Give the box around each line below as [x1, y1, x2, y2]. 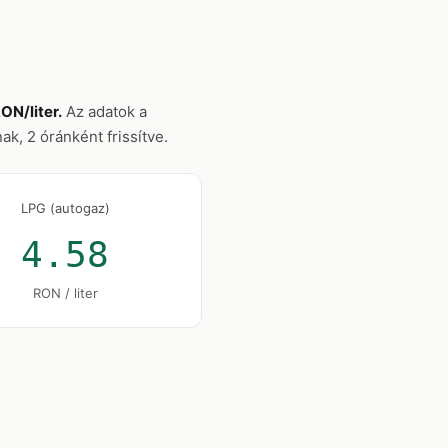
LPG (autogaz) [20, 200, 110, 216]
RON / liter [32, 285, 98, 301]
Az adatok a [62, 102, 147, 121]
